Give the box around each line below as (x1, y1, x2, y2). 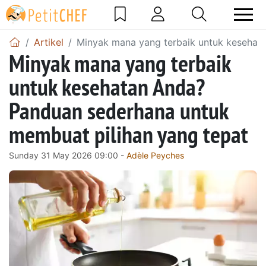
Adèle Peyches (126, 150, 184, 160)
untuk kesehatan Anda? (9, 71, 205, 102)
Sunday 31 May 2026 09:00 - (9, 150, 126, 160)
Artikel (34, 36, 64, 48)
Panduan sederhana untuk (9, 94, 228, 126)
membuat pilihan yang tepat (9, 118, 248, 150)
